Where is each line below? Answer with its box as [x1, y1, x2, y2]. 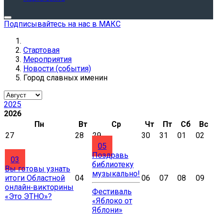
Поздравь [92, 151, 128, 160]
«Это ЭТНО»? [5, 192, 52, 201]
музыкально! [92, 169, 140, 178]
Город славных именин [23, 73, 108, 82]
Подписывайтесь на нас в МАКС [4, 19, 121, 29]
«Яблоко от [92, 196, 132, 205]
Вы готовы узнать [5, 164, 70, 173]
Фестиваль [92, 187, 132, 196]
